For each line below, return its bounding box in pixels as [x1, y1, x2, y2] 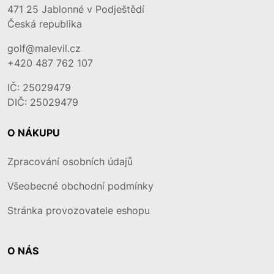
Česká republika [7, 18, 82, 30]
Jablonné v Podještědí [42, 3, 144, 15]
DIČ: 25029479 [7, 96, 78, 108]
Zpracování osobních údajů [7, 155, 133, 168]
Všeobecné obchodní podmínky [7, 180, 154, 192]
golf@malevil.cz [7, 42, 81, 54]
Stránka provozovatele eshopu [7, 204, 150, 217]
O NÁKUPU [7, 127, 60, 139]
